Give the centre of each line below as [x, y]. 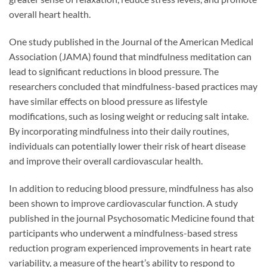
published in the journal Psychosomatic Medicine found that [132, 218]
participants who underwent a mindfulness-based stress [123, 232]
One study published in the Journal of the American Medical [131, 42]
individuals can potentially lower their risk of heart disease [127, 146]
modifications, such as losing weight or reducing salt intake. [129, 116]
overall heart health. [50, 14]
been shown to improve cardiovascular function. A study [123, 203]
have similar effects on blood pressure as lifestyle [108, 101]
